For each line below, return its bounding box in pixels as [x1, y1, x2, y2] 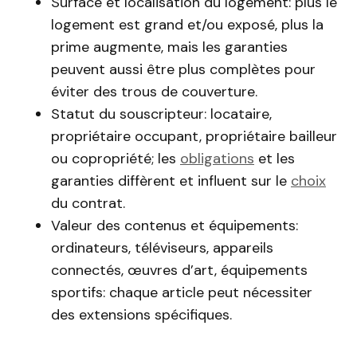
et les [254, 149, 295, 168]
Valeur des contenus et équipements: [51, 216, 298, 235]
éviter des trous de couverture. [51, 82, 257, 101]
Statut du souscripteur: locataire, [51, 104, 272, 124]
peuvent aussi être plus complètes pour [51, 60, 316, 79]
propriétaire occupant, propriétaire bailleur [51, 127, 337, 146]
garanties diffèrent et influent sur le [51, 171, 291, 190]
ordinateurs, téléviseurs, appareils [51, 238, 273, 257]
